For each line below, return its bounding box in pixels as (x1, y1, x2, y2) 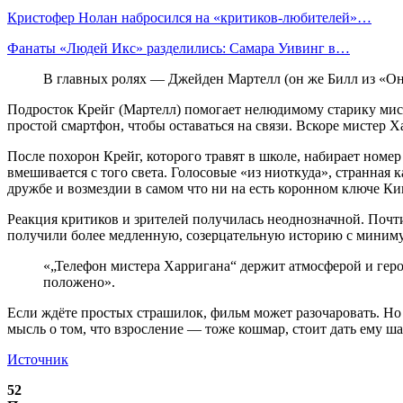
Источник (7, 351, 68, 367)
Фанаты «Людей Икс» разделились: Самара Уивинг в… (7, 40, 350, 56)
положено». (43, 273, 115, 290)
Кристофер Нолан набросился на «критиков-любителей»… (7, 9, 372, 25)
